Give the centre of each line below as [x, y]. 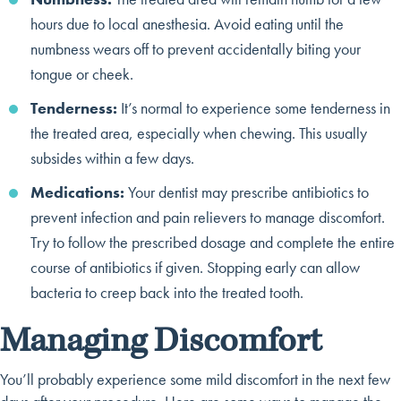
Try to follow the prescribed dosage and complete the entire [213, 242]
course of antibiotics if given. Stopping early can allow [195, 267]
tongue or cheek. [82, 73]
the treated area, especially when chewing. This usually [199, 132]
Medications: [77, 192]
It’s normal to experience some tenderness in [256, 107]
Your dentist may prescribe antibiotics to [247, 192]
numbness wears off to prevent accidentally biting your [196, 48]
